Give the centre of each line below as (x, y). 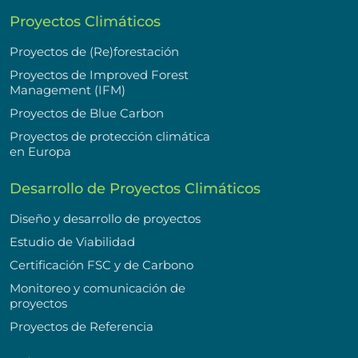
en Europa (40, 151)
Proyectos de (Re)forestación (94, 51)
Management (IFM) (68, 89)
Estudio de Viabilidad (72, 241)
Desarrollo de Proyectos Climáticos (135, 188)
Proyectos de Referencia (82, 326)
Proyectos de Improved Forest (99, 74)
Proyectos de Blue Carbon (87, 113)
